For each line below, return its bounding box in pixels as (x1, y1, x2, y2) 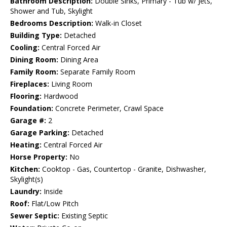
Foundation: (10, 103, 53, 113)
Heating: (10, 139, 42, 149)
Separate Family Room (58, 66, 135, 77)
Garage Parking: (10, 127, 69, 137)
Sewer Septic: (10, 210, 59, 220)
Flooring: (10, 91, 42, 101)
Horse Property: (10, 152, 67, 162)
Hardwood (42, 91, 78, 101)
